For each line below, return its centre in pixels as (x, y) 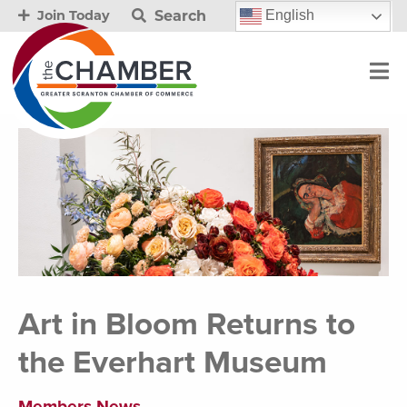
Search (178, 15)
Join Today (72, 15)
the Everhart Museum (173, 363)
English (288, 15)
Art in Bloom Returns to (187, 325)
